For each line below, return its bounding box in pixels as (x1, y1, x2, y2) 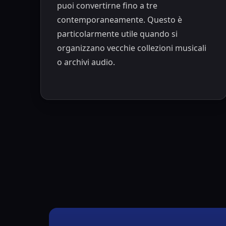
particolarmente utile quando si (56, 28, 178, 39)
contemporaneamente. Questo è (56, 14, 182, 25)
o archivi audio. (56, 56, 115, 68)
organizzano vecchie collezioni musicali (56, 42, 206, 53)
